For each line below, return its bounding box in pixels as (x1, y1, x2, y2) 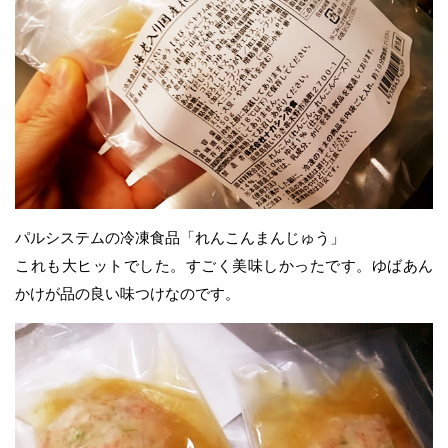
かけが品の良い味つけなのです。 (15, 284, 240, 302)
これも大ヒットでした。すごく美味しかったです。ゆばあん (15, 256, 433, 274)
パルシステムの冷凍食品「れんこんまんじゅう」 (15, 228, 345, 246)
